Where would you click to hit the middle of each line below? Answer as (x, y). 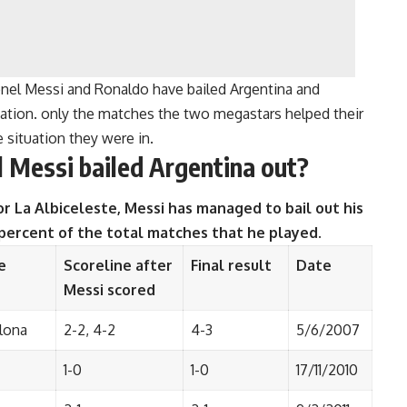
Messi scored (109, 289)
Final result (233, 265)
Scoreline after (118, 265)
